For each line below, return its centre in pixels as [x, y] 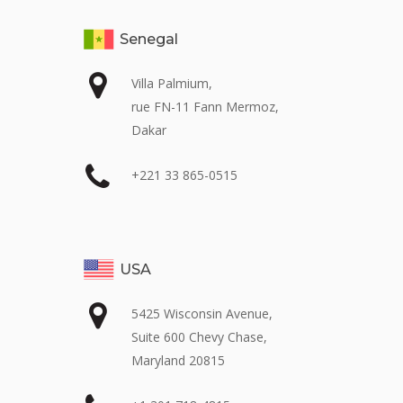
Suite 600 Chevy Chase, [199, 336]
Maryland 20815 [178, 360]
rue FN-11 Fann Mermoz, [205, 107]
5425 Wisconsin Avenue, [202, 313]
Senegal [147, 39]
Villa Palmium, [172, 84]
